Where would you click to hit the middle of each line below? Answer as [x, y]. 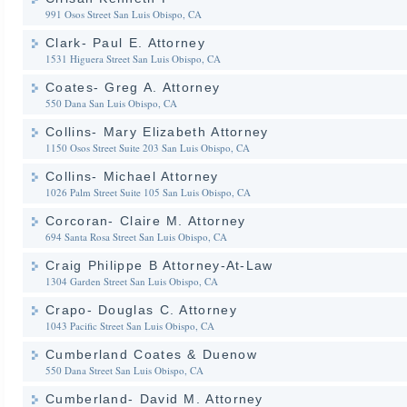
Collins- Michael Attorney [132, 176]
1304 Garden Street [86, 281]
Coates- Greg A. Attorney [133, 87]
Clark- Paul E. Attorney [125, 43]
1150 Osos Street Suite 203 [102, 148]
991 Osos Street [78, 14]
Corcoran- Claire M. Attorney [146, 221]
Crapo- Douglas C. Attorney [141, 310]
